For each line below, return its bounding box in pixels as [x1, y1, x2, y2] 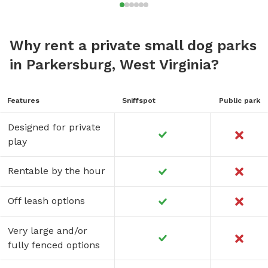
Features [7, 96, 39, 105]
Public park [218, 96, 260, 105]
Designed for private [8, 121, 100, 133]
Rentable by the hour [8, 165, 105, 177]
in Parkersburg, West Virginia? [10, 56, 219, 74]
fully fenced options [8, 239, 100, 251]
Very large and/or [8, 225, 87, 237]
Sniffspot [122, 96, 156, 105]
